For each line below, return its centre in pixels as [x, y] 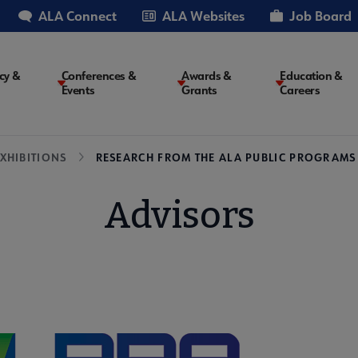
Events [78, 90]
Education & [311, 76]
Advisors [179, 215]
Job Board [320, 16]
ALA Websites [203, 16]
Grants [199, 90]
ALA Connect [78, 16]
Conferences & [99, 76]
